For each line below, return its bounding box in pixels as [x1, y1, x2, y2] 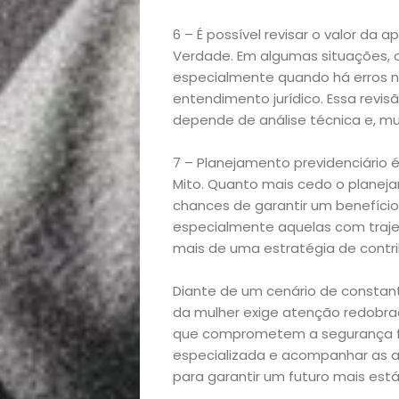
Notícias [175, 267, 281, 311]
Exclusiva [175, 36, 293, 79]
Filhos [166, 221, 242, 265]
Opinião [175, 313, 274, 357]
